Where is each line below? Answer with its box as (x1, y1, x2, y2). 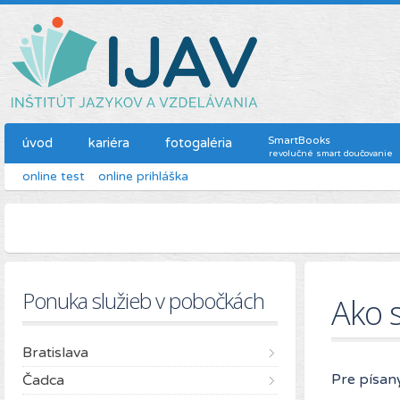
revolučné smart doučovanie (269, 147, 393, 159)
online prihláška (98, 168, 188, 184)
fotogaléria (165, 134, 232, 151)
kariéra (88, 134, 129, 151)
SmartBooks (268, 133, 330, 146)
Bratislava (22, 343, 88, 362)
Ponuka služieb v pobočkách (22, 285, 264, 315)
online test (22, 168, 85, 184)
